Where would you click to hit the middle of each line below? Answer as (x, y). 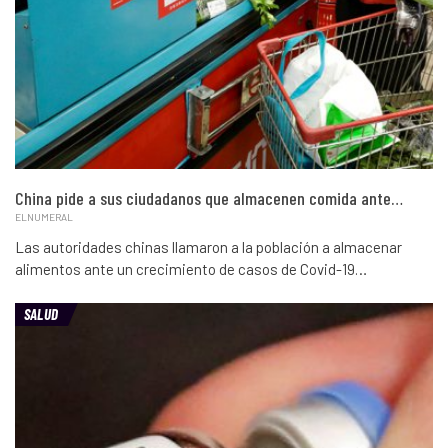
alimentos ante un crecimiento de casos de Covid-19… (191, 268)
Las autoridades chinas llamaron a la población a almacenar (208, 246)
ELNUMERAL (44, 216)
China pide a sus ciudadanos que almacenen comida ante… (209, 197)
